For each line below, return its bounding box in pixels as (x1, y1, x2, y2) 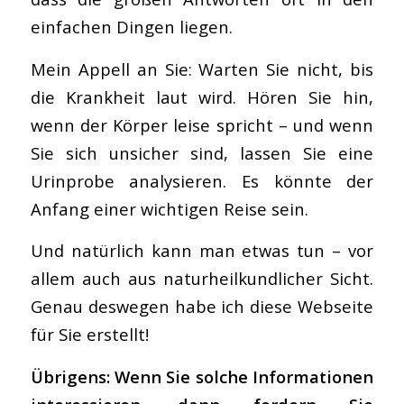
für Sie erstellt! (30, 323, 149, 346)
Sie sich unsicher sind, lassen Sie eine (30, 141, 374, 164)
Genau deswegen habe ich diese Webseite (30, 295, 374, 318)
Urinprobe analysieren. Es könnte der (30, 169, 374, 192)
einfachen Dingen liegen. (30, 14, 233, 38)
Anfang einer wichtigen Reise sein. (30, 197, 308, 220)
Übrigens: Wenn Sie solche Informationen (30, 364, 374, 388)
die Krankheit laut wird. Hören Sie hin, (30, 85, 374, 108)
